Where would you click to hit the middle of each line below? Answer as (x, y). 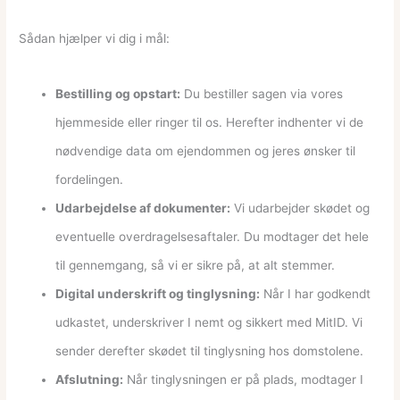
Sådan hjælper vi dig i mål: (95, 38)
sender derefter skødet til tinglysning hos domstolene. (210, 350)
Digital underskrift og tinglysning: (158, 293)
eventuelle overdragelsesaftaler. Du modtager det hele (212, 236)
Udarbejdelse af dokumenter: (143, 208)
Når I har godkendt (316, 293)
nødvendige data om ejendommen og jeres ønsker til (206, 150)
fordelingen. (90, 179)
